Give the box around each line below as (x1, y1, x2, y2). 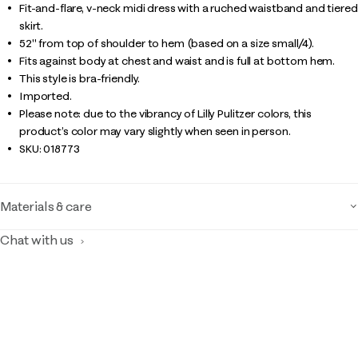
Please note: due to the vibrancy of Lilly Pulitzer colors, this (19, 106, 312, 121)
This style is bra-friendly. (19, 71, 141, 86)
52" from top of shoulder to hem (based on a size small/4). (19, 36, 314, 50)
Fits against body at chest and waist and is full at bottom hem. (19, 54, 336, 68)
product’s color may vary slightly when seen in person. (19, 124, 291, 138)
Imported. (19, 89, 72, 103)
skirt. (19, 18, 44, 33)
